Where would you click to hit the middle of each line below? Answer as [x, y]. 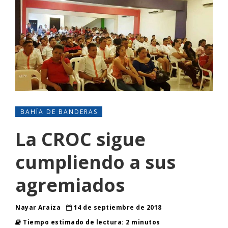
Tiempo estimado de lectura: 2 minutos [91, 222]
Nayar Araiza [39, 208]
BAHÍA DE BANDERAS [59, 112]
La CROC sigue [80, 139]
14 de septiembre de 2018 [117, 208]
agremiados [70, 185]
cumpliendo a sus [95, 162]
